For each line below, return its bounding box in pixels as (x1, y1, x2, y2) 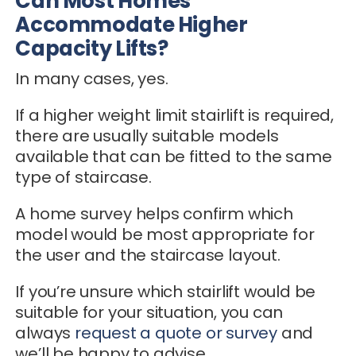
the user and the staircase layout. (15, 243, 281, 266)
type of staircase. (15, 165, 152, 188)
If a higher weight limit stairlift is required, (15, 103, 334, 126)
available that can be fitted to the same (15, 145, 332, 168)
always (15, 321, 75, 344)
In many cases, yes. (15, 67, 168, 90)
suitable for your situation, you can (15, 300, 284, 323)
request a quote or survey (75, 321, 278, 344)
